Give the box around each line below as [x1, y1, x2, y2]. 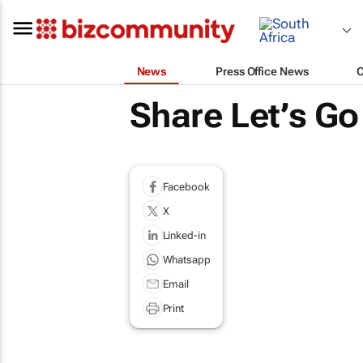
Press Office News [216, 64, 309, 78]
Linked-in [162, 228, 206, 241]
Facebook [162, 180, 210, 193]
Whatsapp [162, 253, 211, 266]
